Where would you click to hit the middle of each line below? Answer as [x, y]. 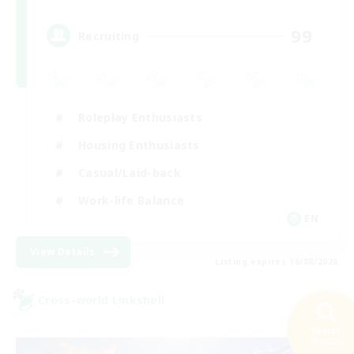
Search [326, 330]
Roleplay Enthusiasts [140, 117]
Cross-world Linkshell [102, 299]
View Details [63, 252]
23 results [326, 341]
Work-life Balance [132, 200]
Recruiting [109, 36]
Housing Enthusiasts [139, 145]
